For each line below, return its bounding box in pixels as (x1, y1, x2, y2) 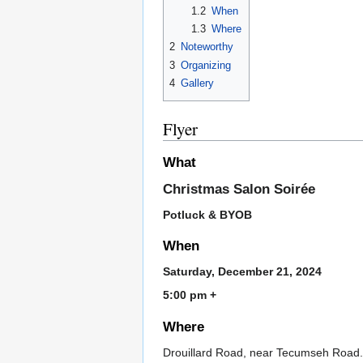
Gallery (181, 77, 214, 90)
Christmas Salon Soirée (163, 181, 315, 198)
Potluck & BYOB (163, 208, 252, 222)
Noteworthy (181, 41, 233, 53)
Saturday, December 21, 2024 (163, 265, 322, 279)
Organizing (181, 58, 231, 71)
